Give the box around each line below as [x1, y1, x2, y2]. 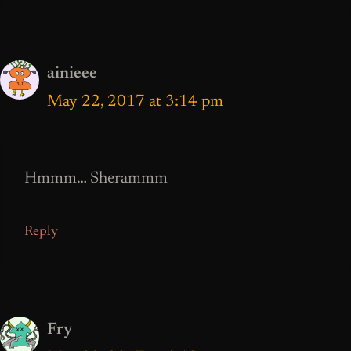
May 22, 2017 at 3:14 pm [47, 93, 223, 110]
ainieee [47, 65, 97, 82]
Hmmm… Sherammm [24, 171, 168, 188]
